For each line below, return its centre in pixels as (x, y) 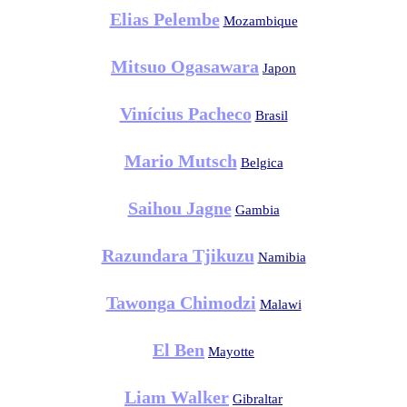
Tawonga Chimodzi (181, 303)
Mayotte (231, 352)
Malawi (280, 304)
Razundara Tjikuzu (178, 255)
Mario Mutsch (180, 161)
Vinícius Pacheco (185, 114)
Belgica (262, 163)
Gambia (257, 210)
